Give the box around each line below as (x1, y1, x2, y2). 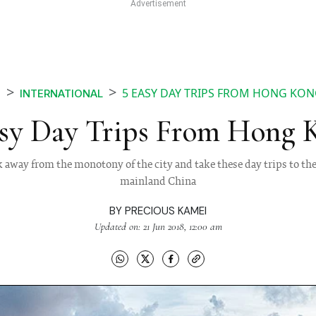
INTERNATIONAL (20, 87, 103, 101)
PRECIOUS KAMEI (125, 204, 207, 219)
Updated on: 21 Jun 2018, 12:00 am (94, 220, 222, 233)
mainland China (120, 176, 196, 188)
